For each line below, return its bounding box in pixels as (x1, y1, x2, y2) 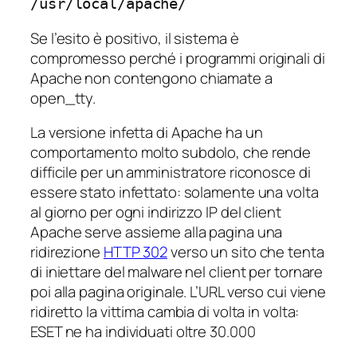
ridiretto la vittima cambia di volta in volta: (30, 301, 300, 323)
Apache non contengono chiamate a (30, 67, 273, 88)
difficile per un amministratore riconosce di (30, 162, 311, 183)
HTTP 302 (103, 241, 168, 263)
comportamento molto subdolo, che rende (30, 142, 312, 163)
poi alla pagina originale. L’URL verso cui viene (30, 281, 327, 303)
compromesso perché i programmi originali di (30, 47, 325, 69)
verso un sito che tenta (167, 241, 324, 263)
